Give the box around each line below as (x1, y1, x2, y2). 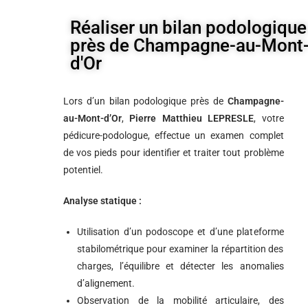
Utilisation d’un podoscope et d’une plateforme (77, 226, 284, 237)
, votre (254, 113, 284, 124)
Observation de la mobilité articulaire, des (77, 295, 284, 306)
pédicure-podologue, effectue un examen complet (63, 130, 284, 141)
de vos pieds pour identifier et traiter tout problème (63, 147, 284, 158)
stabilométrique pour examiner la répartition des (77, 243, 284, 254)
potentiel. (63, 164, 103, 175)
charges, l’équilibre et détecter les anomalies (77, 261, 284, 272)
